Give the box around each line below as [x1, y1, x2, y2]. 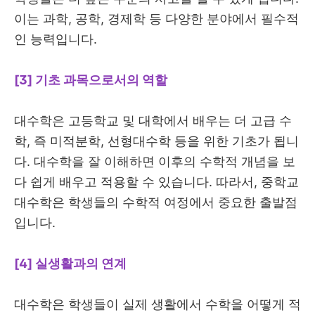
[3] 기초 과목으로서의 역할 [14, 72, 167, 88]
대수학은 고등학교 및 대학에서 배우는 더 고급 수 [14, 113, 292, 129]
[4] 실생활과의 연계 [14, 256, 127, 271]
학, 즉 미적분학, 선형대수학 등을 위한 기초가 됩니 [14, 134, 299, 149]
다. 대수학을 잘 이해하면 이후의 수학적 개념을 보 [14, 154, 295, 169]
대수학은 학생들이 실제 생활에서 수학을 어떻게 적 [14, 297, 301, 312]
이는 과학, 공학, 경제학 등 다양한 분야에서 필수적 [14, 11, 299, 27]
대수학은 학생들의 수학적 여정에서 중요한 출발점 [14, 195, 297, 210]
